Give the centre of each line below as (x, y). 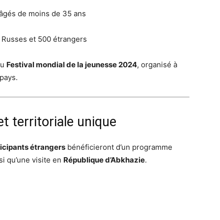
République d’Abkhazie (104, 160)
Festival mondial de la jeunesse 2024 (72, 65)
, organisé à (157, 65)
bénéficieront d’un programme (119, 147)
